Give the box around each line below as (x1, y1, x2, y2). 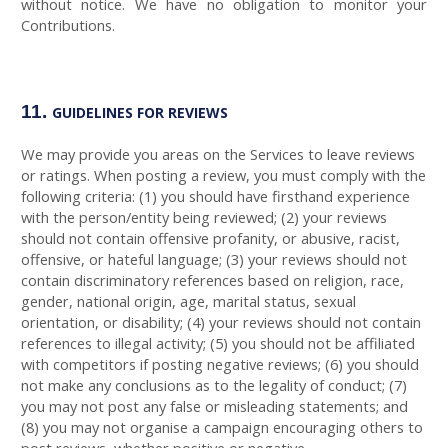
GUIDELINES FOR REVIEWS (52, 103, 228, 122)
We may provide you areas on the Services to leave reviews (21, 144, 415, 164)
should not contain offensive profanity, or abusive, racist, (21, 228, 400, 248)
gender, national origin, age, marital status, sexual (21, 291, 356, 311)
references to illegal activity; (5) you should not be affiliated (21, 333, 415, 353)
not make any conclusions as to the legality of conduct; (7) (21, 375, 407, 395)
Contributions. (21, 15, 115, 35)
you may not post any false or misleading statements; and (21, 396, 408, 416)
